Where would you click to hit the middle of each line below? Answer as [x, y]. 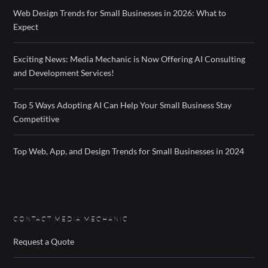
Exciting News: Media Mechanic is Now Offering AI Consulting [130, 59]
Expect [26, 27]
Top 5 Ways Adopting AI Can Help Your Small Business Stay [123, 105]
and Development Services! [64, 73]
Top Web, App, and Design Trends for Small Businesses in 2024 [129, 151]
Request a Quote [44, 242]
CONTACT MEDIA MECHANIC [71, 219]
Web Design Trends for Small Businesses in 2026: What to [120, 13]
